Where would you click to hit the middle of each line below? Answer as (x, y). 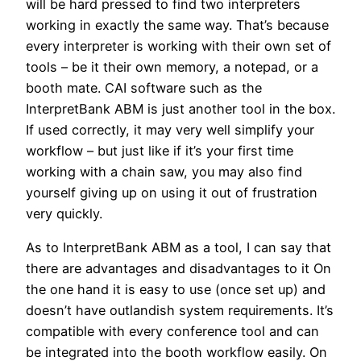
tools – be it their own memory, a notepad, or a (172, 67)
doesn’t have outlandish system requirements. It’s (180, 311)
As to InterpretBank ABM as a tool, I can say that (178, 248)
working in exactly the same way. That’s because (177, 25)
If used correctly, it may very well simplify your (170, 130)
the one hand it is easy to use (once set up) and (176, 290)
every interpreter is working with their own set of (178, 46)
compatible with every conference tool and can (172, 332)
